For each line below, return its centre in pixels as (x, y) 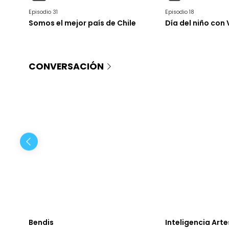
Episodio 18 (179, 12)
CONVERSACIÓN (66, 66)
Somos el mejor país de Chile (82, 23)
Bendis (41, 223)
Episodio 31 (43, 12)
